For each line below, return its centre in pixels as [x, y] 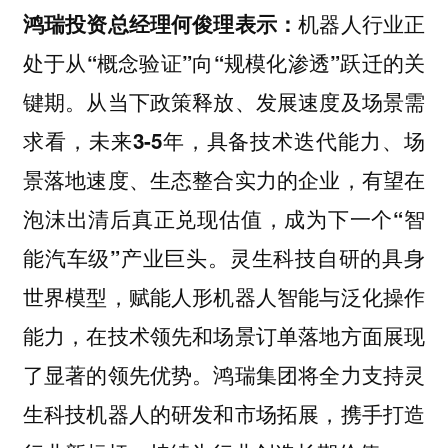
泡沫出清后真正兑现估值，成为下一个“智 [224, 219]
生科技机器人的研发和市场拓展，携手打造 [224, 414]
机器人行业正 [362, 24]
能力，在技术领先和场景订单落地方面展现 [224, 336]
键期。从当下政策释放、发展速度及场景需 [224, 102]
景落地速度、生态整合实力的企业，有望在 [224, 180]
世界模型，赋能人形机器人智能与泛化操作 [224, 297]
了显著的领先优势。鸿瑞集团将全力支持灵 [224, 375]
